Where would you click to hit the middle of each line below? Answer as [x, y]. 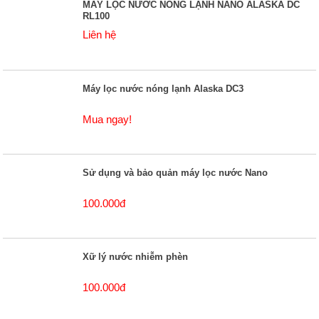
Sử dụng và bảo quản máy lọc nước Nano [176, 173]
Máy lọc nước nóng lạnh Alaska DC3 [163, 89]
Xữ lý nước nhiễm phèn [136, 257]
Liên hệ [100, 35]
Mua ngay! [108, 119]
